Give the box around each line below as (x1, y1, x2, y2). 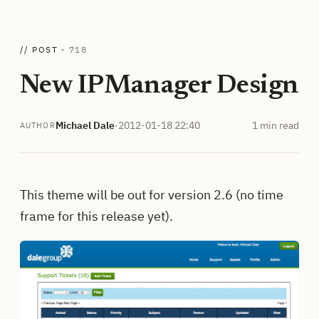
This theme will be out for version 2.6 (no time (20, 186, 283, 203)
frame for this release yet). (20, 207, 173, 224)
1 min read (252, 118, 299, 132)
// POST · (20, 43, 69, 55)
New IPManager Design (20, 72, 299, 100)
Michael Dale (55, 118, 115, 132)
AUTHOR (20, 120, 56, 131)
